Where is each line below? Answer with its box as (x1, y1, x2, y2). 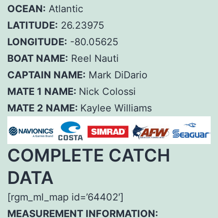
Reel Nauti (68, 53, 119, 65)
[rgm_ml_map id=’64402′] (7, 191, 124, 203)
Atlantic (46, 3, 83, 15)
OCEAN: (7, 3, 46, 15)
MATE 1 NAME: (7, 86, 79, 98)
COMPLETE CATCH (7, 144, 170, 166)
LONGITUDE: (7, 36, 67, 48)
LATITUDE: (7, 19, 58, 32)
